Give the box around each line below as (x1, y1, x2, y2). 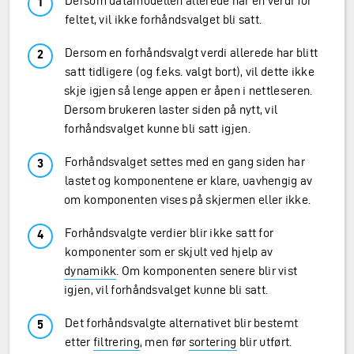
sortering (188, 335, 237, 348)
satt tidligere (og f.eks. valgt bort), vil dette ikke (65, 65, 314, 78)
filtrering (92, 335, 140, 348)
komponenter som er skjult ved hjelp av (65, 245, 273, 258)
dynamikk (64, 264, 117, 277)
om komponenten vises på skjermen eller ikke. (64, 193, 311, 206)
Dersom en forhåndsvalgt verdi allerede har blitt (65, 46, 318, 59)
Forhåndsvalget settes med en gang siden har (65, 155, 305, 168)
